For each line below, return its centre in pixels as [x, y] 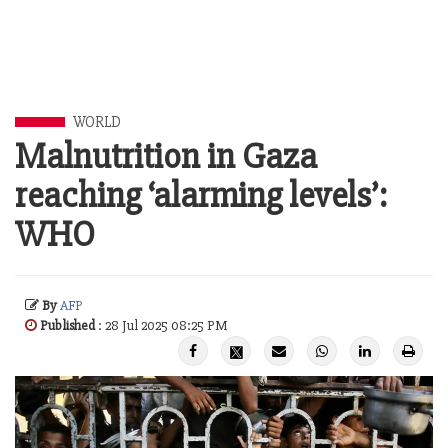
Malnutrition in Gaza [166, 157]
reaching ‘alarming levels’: [201, 196]
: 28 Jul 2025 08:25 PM [161, 325]
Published [67, 325]
